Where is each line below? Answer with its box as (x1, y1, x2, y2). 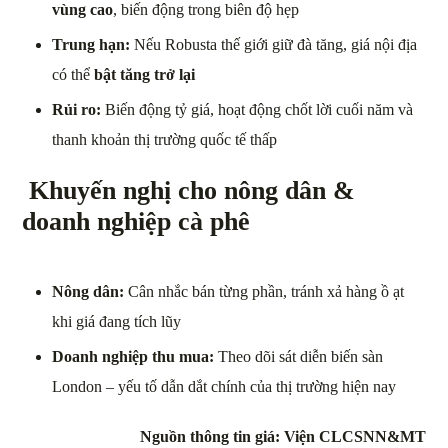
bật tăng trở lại (94, 66, 196, 84)
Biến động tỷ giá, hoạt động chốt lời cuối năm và (101, 101, 414, 119)
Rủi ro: (52, 101, 102, 119)
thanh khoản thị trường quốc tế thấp (52, 131, 278, 149)
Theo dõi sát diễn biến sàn (214, 348, 384, 366)
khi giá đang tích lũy (52, 313, 182, 331)
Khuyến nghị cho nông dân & (22, 176, 356, 206)
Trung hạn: (52, 36, 131, 54)
